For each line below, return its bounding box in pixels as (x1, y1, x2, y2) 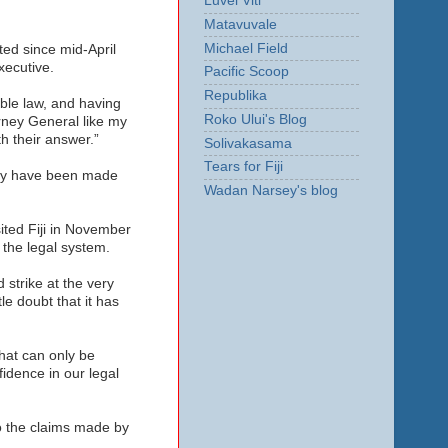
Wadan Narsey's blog (203, 183, 338, 199)
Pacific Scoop (203, 64, 289, 80)
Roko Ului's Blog (203, 111, 307, 127)
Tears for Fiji (203, 159, 283, 175)
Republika (203, 88, 267, 104)
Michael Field (203, 40, 288, 56)
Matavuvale (203, 16, 277, 32)
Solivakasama (203, 135, 292, 151)
